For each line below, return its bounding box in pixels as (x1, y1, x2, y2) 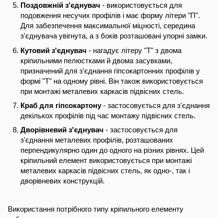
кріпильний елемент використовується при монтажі (20, 156, 192, 165)
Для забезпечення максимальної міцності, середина (20, 21, 195, 30)
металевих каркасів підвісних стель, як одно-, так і (20, 166, 190, 175)
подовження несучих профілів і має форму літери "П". (20, 11, 200, 20)
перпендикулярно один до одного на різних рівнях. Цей (20, 146, 204, 155)
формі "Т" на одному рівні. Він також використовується (20, 76, 203, 85)
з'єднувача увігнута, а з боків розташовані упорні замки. (20, 32, 207, 40)
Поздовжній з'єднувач (20, 1, 100, 10)
